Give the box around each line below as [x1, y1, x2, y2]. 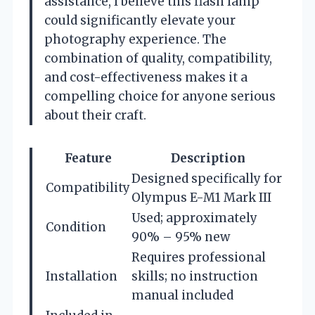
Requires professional [131, 249, 266, 265]
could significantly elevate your [44, 12, 236, 28]
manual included [131, 287, 233, 303]
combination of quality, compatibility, [44, 50, 272, 66]
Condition [46, 219, 106, 235]
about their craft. [44, 107, 146, 123]
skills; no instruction [131, 268, 258, 284]
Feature [64, 150, 112, 166]
